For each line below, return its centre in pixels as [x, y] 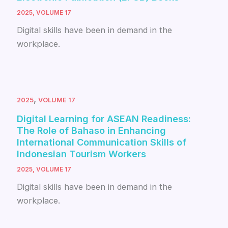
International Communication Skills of [102, 142]
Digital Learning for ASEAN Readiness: [104, 118]
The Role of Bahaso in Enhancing [92, 130]
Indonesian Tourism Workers [82, 153]
